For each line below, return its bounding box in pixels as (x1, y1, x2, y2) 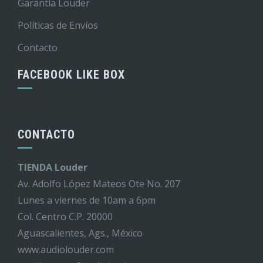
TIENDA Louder (18, 160, 87, 174)
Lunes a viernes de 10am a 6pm (18, 193, 156, 207)
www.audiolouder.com (18, 242, 114, 256)
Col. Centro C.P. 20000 (18, 210, 113, 223)
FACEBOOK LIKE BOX (18, 67, 125, 82)
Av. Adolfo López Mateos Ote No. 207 (18, 177, 180, 190)
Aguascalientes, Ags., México (18, 226, 143, 240)
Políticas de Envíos (18, 18, 98, 32)
